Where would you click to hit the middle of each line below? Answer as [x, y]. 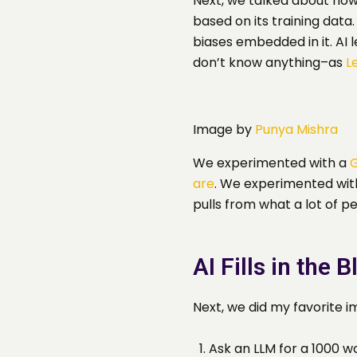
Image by [224, 130]
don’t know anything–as [269, 63]
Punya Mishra [296, 130]
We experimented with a [271, 163]
